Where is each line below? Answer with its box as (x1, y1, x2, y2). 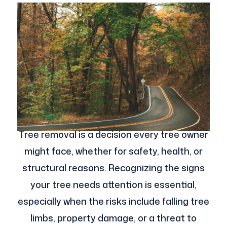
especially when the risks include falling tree (17, 195, 209, 208)
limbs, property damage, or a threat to (30, 211, 197, 225)
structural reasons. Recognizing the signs (22, 161, 205, 175)
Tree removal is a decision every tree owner (18, 128, 208, 141)
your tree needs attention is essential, (30, 178, 197, 192)
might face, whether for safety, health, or (24, 144, 203, 158)
